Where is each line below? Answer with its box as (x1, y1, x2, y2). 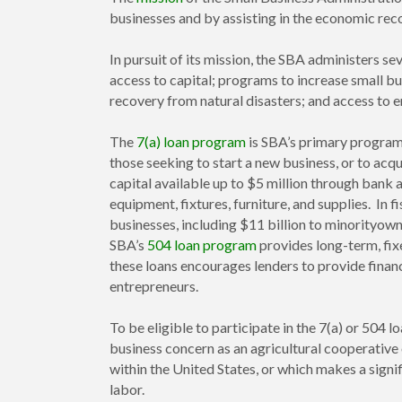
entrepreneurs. (109, 277, 198, 295)
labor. (109, 380, 144, 398)
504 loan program (147, 236, 257, 254)
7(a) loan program (136, 133, 246, 151)
